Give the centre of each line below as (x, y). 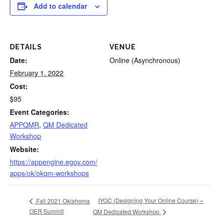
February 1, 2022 (37, 73)
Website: (24, 149)
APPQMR (24, 125)
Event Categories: (40, 112)
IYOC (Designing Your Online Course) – (151, 200)
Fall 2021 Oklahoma (62, 200)
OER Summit (46, 211)
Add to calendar (60, 6)
